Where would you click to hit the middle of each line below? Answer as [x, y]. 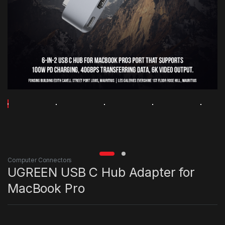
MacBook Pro [46, 188]
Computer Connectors [40, 160]
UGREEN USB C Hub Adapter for [101, 172]
